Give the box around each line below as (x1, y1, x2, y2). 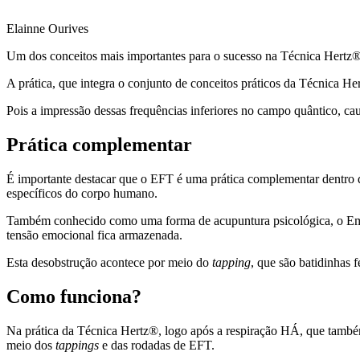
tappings (55, 337, 99, 352)
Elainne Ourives (6, 21, 88, 35)
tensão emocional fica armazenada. (6, 227, 186, 242)
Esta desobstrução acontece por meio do (6, 255, 212, 269)
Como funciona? (6, 285, 141, 307)
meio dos (6, 337, 55, 352)
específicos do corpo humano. (6, 186, 157, 200)
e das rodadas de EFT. (99, 337, 215, 352)
